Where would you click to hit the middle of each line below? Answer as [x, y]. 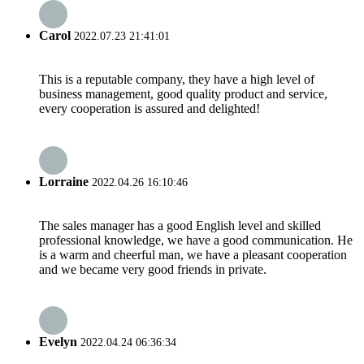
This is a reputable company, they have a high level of [177, 80]
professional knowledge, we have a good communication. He [196, 240]
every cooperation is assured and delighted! [149, 109]
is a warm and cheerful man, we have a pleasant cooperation [193, 254]
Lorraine [64, 181]
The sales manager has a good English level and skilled [180, 225]
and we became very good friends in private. [153, 269]
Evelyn [58, 342]
